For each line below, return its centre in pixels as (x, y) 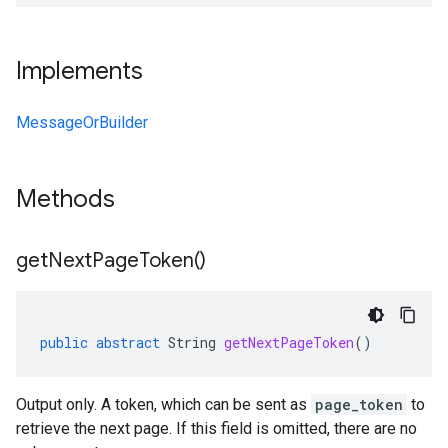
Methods (68, 199)
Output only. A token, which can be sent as (163, 404)
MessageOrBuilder (82, 122)
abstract (128, 342)
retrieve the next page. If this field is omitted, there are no (216, 428)
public (64, 342)
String (192, 342)
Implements (79, 71)
